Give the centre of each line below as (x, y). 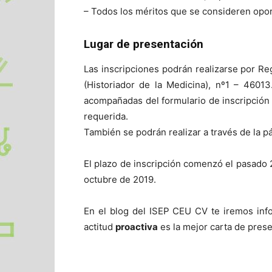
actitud (100, 226)
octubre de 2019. (120, 179)
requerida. (106, 116)
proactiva (137, 226)
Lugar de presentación (144, 44)
